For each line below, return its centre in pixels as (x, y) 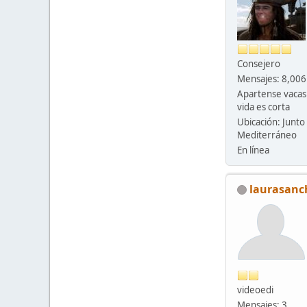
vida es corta (263, 107)
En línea (253, 150)
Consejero (259, 63)
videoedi (255, 290)
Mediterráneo (267, 135)
